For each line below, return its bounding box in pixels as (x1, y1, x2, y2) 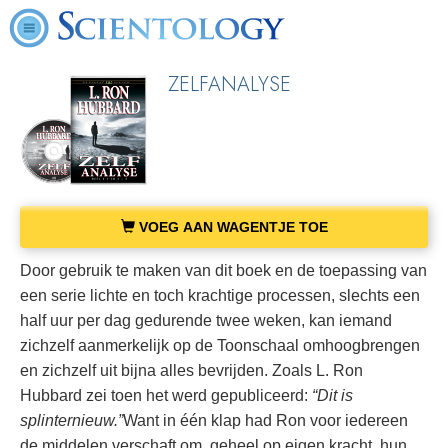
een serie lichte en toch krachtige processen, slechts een (20, 286, 420, 304)
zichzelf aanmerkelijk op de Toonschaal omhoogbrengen (20, 336, 420, 354)
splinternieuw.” (20, 411, 123, 429)
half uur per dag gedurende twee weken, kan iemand (20, 311, 392, 329)
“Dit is (308, 386, 353, 404)
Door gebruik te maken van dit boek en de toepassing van (20, 261, 427, 279)
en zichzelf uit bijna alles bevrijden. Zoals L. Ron (20, 361, 363, 379)
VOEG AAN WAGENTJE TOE (134, 218, 328, 235)
